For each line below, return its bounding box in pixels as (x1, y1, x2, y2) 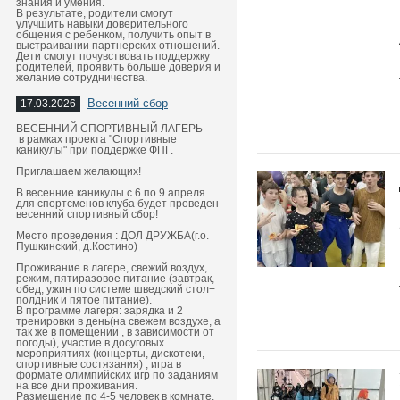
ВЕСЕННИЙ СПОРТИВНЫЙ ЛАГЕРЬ (16, 122, 203, 135)
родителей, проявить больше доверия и (16, 61, 221, 73)
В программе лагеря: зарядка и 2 (16, 304, 183, 317)
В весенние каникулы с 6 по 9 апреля (16, 187, 205, 199)
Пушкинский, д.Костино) (16, 240, 137, 253)
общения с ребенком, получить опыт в (16, 29, 211, 41)
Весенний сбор (87, 96, 168, 110)
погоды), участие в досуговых (16, 337, 164, 349)
